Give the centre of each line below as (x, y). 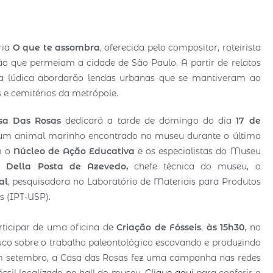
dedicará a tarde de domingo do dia (149, 120)
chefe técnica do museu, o (194, 166)
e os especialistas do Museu (198, 151)
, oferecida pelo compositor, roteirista (180, 47)
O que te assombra (56, 47)
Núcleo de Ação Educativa (74, 151)
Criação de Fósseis (159, 227)
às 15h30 (225, 227)
